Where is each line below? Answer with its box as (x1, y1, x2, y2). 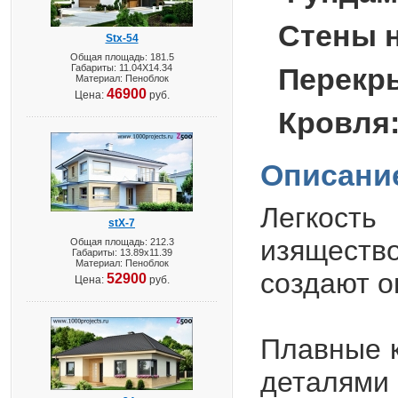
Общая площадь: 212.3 (69, 236, 174, 247)
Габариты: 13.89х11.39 (71, 247, 172, 258)
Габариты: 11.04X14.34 (71, 62, 172, 73)
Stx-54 (105, 32, 139, 44)
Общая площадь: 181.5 (69, 52, 174, 62)
